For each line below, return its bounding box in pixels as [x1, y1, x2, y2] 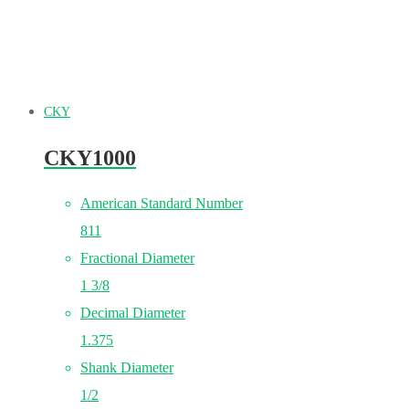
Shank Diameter [80, 359, 173, 375]
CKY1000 [44, 145, 136, 170]
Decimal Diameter [80, 304, 185, 320]
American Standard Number [80, 194, 243, 211]
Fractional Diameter [80, 249, 194, 266]
